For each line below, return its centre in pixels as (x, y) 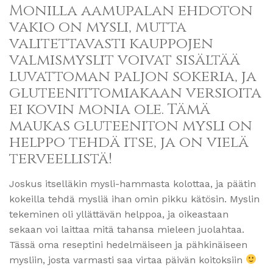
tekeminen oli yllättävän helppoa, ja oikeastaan (119, 214)
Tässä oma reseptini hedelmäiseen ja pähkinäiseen (128, 244)
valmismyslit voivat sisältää (125, 60)
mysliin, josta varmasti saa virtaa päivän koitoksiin (127, 260)
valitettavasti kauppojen (111, 43)
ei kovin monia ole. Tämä (110, 109)
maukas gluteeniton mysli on (131, 126)
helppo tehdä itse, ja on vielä (129, 142)
